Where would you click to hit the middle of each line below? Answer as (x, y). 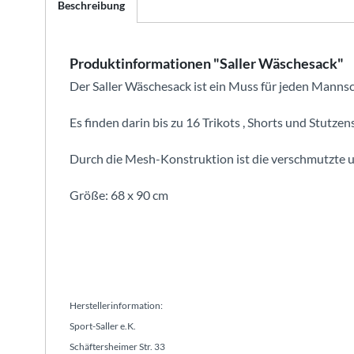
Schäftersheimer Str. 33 (117, 346)
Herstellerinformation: (116, 305)
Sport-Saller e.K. (103, 326)
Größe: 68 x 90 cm (119, 195)
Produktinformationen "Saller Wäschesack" (207, 63)
